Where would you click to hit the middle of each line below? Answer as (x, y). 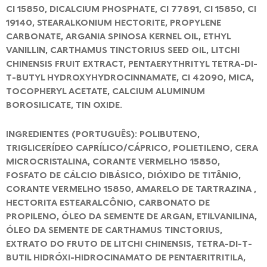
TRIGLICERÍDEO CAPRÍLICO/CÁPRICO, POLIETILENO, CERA (132, 147)
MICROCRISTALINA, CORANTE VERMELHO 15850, (113, 161)
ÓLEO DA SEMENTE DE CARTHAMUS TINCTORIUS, (114, 229)
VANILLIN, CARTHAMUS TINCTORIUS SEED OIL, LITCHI (123, 50)
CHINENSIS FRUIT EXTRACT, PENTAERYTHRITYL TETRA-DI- (132, 63)
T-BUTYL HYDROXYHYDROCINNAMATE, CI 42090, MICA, (130, 77)
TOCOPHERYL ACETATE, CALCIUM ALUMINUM (105, 91)
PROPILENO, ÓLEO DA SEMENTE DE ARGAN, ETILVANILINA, (131, 215)
